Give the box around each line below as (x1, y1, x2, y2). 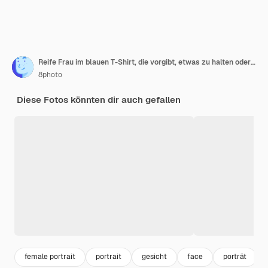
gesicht (142, 252, 167, 262)
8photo (38, 69, 62, 80)
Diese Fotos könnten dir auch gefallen (17, 93, 181, 105)
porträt (223, 252, 246, 262)
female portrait (25, 252, 75, 262)
